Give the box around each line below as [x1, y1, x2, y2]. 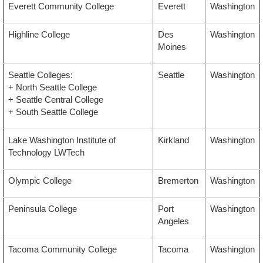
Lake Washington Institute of [8, 135, 116, 146]
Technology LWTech [8, 147, 85, 158]
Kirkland [158, 135, 189, 146]
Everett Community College [8, 1, 114, 12]
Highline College [8, 29, 70, 40]
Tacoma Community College [8, 244, 117, 255]
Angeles [158, 216, 189, 227]
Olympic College [8, 176, 72, 186]
